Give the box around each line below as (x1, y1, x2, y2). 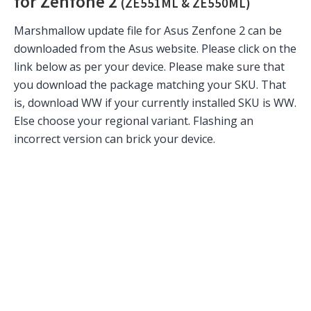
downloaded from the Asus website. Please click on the (14, 40, 296, 56)
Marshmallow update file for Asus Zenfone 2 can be (14, 22, 282, 38)
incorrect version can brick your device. (14, 131, 215, 146)
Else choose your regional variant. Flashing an (14, 112, 253, 128)
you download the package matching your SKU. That (14, 76, 286, 92)
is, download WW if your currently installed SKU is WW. (14, 94, 296, 110)
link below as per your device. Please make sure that (14, 58, 285, 74)
